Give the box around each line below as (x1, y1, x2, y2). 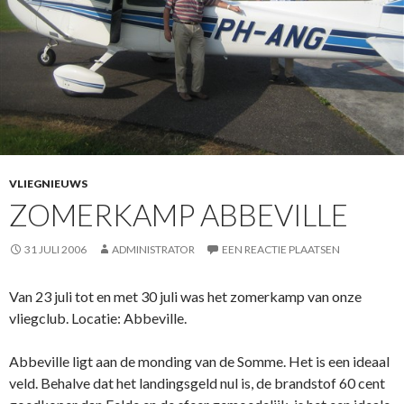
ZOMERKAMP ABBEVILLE (9, 196, 348, 233)
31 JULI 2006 (24, 242, 87, 256)
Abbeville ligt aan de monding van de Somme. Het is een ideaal (9, 352, 390, 370)
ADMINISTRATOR (112, 242, 195, 256)
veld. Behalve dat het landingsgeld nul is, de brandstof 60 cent (9, 373, 385, 391)
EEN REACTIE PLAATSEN (222, 242, 340, 256)
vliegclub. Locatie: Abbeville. (9, 308, 187, 326)
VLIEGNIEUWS (9, 176, 87, 190)
